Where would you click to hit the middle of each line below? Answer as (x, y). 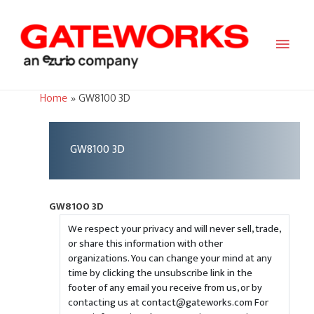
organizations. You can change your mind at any (170, 259)
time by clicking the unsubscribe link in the (160, 274)
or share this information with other (145, 244)
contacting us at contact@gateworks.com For (168, 303)
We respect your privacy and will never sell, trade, (174, 230)
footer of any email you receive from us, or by (165, 288)
